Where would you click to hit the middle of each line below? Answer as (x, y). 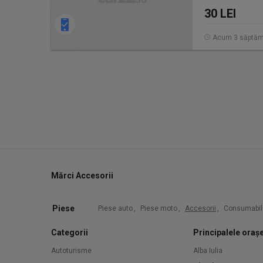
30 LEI (220, 14)
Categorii (70, 232)
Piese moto (159, 208)
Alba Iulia (208, 251)
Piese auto (115, 208)
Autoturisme (71, 251)
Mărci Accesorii (82, 176)
